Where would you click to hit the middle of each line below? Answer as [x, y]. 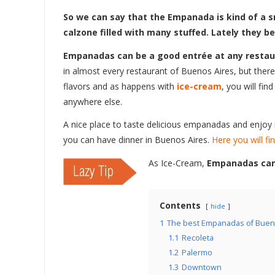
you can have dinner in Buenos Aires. [137, 140]
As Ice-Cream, [178, 163]
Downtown [202, 267]
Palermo [197, 252]
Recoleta [198, 238]
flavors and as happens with [120, 86]
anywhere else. [93, 101]
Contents [180, 205]
